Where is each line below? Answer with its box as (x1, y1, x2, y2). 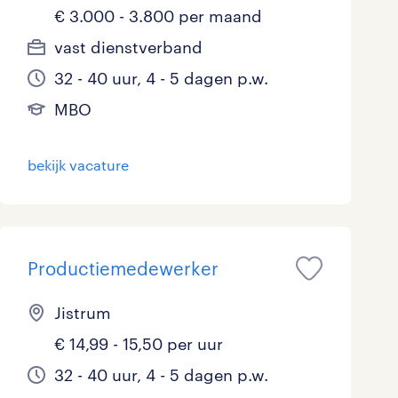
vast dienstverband (53, 37, 203, 57)
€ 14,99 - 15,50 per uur (53, 334, 223, 354)
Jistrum (53, 303, 111, 322)
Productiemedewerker (27, 258, 219, 279)
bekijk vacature (27, 156, 129, 173)
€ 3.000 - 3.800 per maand (53, 6, 262, 26)
